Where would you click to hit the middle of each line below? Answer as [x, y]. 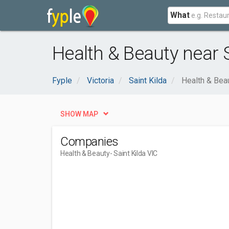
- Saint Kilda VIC [134, 153]
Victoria [100, 81]
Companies [89, 142]
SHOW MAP [79, 114]
